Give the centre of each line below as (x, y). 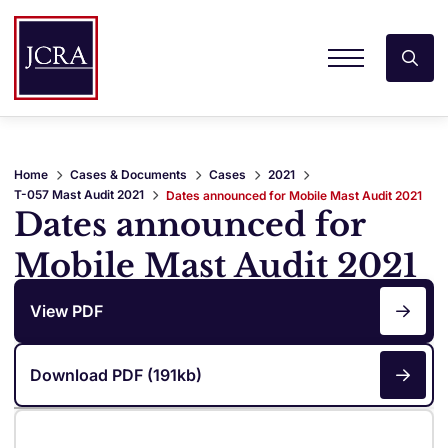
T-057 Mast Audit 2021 (79, 194)
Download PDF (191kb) (116, 374)
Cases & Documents (128, 174)
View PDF (66, 310)
